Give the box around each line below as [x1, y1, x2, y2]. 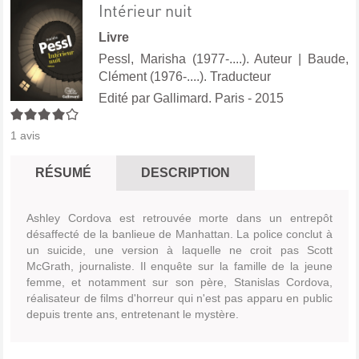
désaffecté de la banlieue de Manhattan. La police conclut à [26, 227, 333, 240]
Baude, [308, 52, 349, 66]
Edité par [99, 91, 153, 105]
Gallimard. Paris [153, 91, 244, 105]
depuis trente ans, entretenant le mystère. [26, 307, 239, 321]
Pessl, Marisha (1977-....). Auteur [99, 52, 292, 66]
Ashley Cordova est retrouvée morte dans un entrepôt [26, 211, 333, 224]
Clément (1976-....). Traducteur [99, 70, 271, 83]
